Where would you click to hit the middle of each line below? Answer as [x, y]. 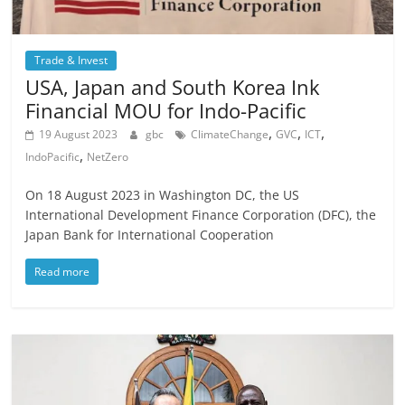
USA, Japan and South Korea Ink [173, 86]
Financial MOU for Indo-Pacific [166, 110]
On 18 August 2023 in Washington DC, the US [163, 194]
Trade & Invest [71, 60]
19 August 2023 [79, 134]
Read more [62, 271]
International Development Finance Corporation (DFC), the [201, 214]
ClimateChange [230, 134]
